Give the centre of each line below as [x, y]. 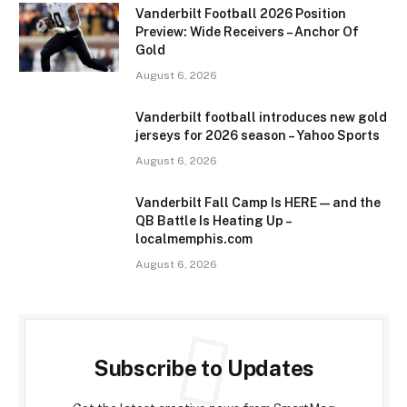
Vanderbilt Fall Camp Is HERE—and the [258, 202]
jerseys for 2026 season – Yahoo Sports [258, 135]
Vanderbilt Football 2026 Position [241, 13]
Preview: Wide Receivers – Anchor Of [247, 31]
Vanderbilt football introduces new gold [261, 117]
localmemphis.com [194, 238]
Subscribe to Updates [204, 367]
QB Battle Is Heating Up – [213, 220]
